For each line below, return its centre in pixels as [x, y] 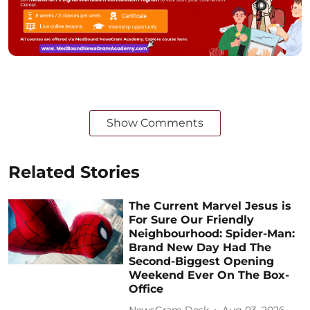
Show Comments [155, 123]
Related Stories [74, 172]
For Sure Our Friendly [192, 220]
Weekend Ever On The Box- [209, 275]
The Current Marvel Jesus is [210, 206]
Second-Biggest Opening [202, 262]
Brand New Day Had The [200, 248]
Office [146, 289]
